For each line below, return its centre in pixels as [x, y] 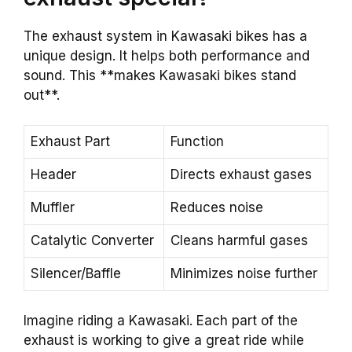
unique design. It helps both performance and [167, 55]
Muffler [53, 208]
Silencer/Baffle [76, 274]
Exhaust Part [70, 142]
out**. [42, 95]
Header [53, 175]
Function [197, 142]
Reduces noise [217, 208]
